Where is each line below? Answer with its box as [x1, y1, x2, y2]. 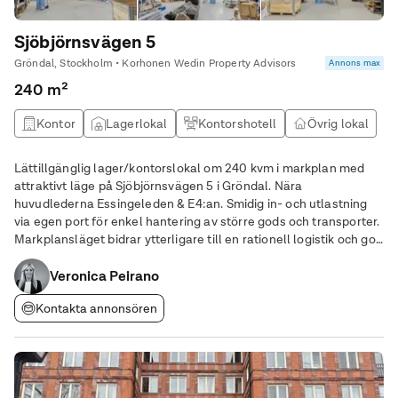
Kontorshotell [197, 115, 277, 131]
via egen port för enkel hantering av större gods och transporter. [14, 213, 380, 229]
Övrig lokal [306, 115, 370, 131]
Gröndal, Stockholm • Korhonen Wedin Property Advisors [14, 56, 297, 70]
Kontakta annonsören [36, 300, 157, 316]
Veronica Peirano [50, 267, 159, 285]
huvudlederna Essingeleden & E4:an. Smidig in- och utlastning [14, 195, 368, 211]
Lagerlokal [105, 115, 168, 131]
